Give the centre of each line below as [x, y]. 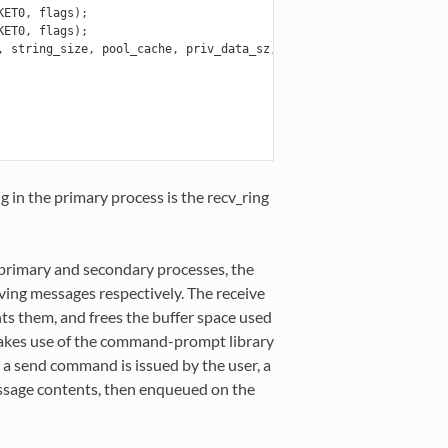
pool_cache [136, 48]
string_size [49, 48]
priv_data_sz [227, 48]
